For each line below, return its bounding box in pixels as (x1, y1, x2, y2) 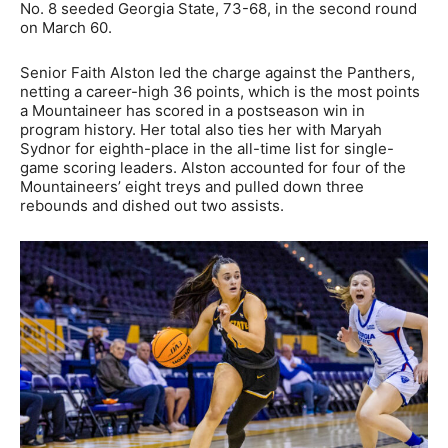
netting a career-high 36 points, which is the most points (20, 81, 420, 101)
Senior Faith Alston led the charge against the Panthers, (20, 62, 415, 82)
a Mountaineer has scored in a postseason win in (20, 100, 365, 120)
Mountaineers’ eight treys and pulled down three (20, 176, 364, 196)
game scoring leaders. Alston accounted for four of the (20, 157, 406, 177)
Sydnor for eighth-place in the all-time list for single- (20, 138, 394, 158)
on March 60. (20, 17, 112, 37)
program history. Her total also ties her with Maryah (20, 119, 382, 139)
